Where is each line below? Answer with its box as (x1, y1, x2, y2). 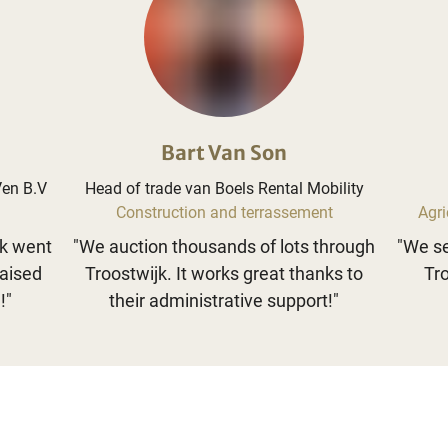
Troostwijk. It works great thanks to (85, 262, 363, 284)
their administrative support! (109, 289, 333, 311)
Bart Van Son (161, 139, 287, 165)
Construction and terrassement (115, 202, 333, 222)
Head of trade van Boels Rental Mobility (84, 178, 364, 198)
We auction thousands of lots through (79, 235, 375, 257)
